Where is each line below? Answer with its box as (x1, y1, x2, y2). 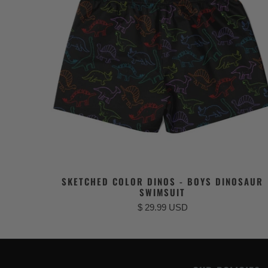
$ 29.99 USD (137, 202, 188, 212)
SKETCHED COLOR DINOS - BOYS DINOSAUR (62, 174, 264, 188)
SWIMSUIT (139, 185, 186, 199)
